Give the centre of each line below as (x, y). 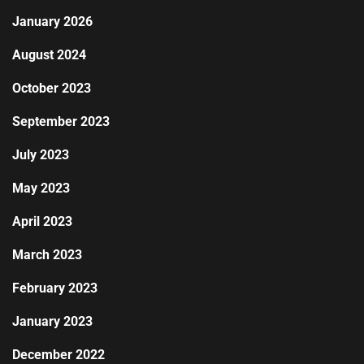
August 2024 (49, 55)
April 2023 (42, 222)
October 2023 (52, 89)
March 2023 (47, 255)
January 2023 (52, 322)
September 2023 (61, 122)
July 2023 (41, 155)
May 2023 (41, 188)
